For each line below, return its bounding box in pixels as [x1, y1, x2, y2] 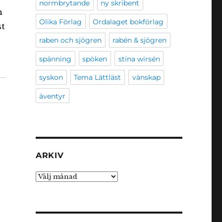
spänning [39, 54, 72, 63]
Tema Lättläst [74, 73, 121, 82]
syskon [39, 73, 63, 82]
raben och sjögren [39, 36, 102, 45]
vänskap [132, 73, 161, 82]
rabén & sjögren [112, 36, 167, 45]
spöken [82, 54, 108, 63]
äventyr [39, 91, 66, 101]
